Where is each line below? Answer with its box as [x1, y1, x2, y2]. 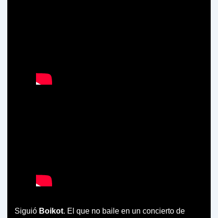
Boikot [39, 206, 63, 215]
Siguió [15, 206, 39, 215]
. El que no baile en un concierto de [63, 206, 185, 215]
